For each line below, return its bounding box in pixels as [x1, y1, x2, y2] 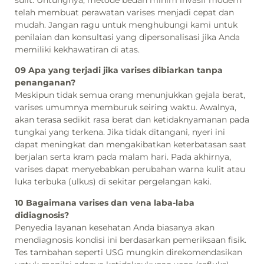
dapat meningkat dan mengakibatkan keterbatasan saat [15, 139, 246, 150]
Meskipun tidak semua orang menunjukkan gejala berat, [15, 90, 245, 101]
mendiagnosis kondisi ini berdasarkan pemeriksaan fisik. [15, 234, 246, 245]
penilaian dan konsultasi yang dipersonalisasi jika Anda [15, 31, 240, 42]
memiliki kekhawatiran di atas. [15, 44, 140, 55]
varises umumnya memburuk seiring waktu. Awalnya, [15, 102, 236, 113]
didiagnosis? [15, 209, 69, 220]
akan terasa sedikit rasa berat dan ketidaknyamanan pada [15, 114, 249, 126]
